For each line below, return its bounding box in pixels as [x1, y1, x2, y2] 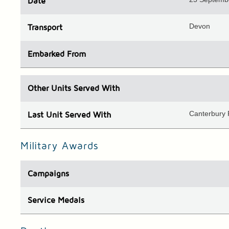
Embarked [28, 50, 67, 59]
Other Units [28, 84, 72, 93]
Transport [28, 24, 63, 32]
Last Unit [28, 111, 63, 120]
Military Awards [20, 141, 99, 152]
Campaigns [28, 170, 70, 178]
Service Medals [28, 196, 85, 205]
